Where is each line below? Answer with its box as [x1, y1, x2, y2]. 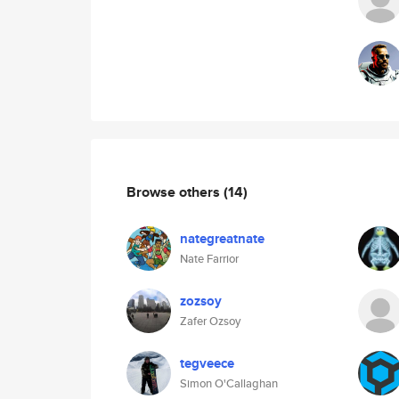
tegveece [180, 354, 234, 373]
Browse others [126, 181, 224, 202]
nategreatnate [180, 229, 265, 248]
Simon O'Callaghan [180, 375, 278, 392]
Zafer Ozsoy [180, 313, 240, 330]
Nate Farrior [180, 250, 239, 267]
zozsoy [180, 291, 222, 311]
